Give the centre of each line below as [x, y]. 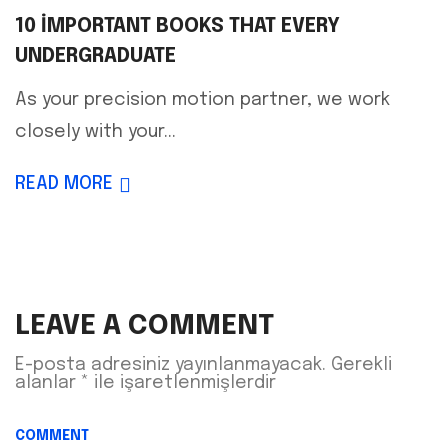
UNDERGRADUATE [95, 57]
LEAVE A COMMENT [144, 327]
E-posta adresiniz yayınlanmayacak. [170, 365]
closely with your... [95, 132]
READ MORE [64, 184]
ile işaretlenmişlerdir [182, 383]
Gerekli [361, 365]
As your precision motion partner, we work [202, 100]
